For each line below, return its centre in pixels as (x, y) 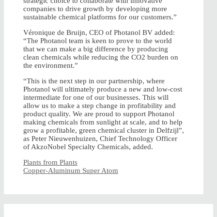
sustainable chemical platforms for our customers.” (100, 17)
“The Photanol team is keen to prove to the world (98, 41)
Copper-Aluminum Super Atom (71, 171)
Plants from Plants (50, 163)
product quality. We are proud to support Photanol (99, 114)
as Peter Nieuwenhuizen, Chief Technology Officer (100, 139)
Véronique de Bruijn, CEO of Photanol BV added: (99, 33)
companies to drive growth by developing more (95, 9)
